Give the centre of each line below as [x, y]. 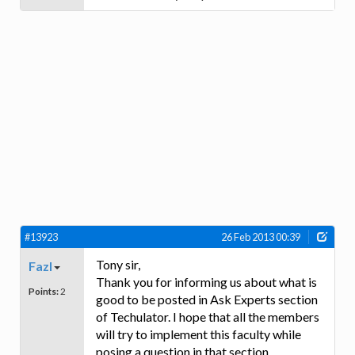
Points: [44, 291]
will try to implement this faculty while [198, 334]
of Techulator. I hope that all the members [208, 317]
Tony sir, [118, 265]
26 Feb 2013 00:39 [261, 237]
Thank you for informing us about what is [206, 282]
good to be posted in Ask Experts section [207, 300]
